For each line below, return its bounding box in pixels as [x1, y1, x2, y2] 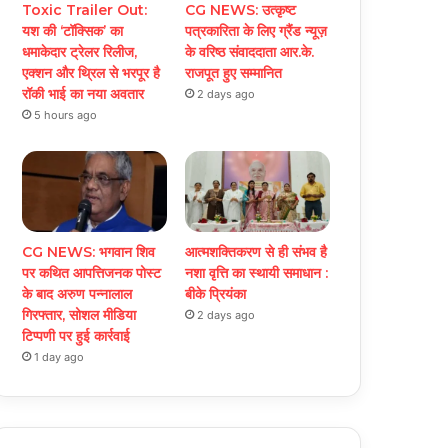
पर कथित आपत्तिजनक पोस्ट [22, 264, 162, 283]
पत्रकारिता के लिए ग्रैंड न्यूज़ [185, 21, 328, 40]
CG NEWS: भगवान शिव [22, 243, 156, 262]
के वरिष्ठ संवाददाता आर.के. [185, 42, 315, 61]
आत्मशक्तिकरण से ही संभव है [185, 243, 328, 262]
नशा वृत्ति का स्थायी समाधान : [185, 264, 329, 283]
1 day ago [34, 350, 85, 365]
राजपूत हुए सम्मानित [185, 63, 283, 82]
